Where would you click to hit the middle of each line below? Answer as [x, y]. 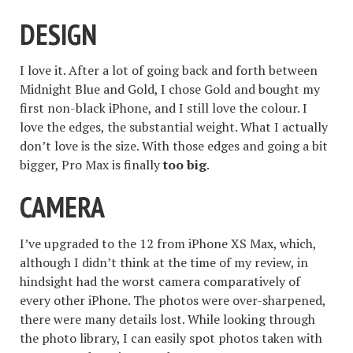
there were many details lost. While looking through [167, 319]
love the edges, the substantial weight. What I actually [174, 127]
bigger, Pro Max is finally [91, 165]
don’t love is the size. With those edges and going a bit [174, 146]
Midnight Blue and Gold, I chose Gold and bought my [170, 89]
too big [185, 165]
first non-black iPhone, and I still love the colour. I [163, 108]
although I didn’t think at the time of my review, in [164, 262]
